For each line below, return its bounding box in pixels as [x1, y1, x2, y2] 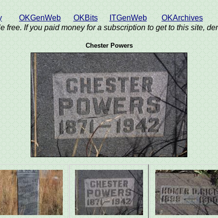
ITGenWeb [109, 14, 147, 22]
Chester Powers [85, 42, 133, 49]
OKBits [73, 14, 98, 22]
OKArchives [162, 14, 203, 22]
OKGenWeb [19, 14, 61, 22]
